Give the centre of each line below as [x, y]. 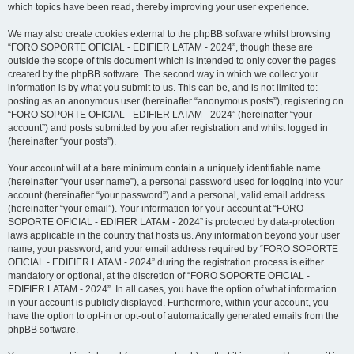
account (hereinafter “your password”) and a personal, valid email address [166, 195]
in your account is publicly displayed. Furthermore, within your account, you [168, 303]
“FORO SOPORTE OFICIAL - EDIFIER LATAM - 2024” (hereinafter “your [160, 115]
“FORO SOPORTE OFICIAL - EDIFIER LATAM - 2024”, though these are [160, 47]
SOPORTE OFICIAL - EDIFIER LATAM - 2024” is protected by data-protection [171, 222]
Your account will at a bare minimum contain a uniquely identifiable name [164, 168]
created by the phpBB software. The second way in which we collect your [163, 74]
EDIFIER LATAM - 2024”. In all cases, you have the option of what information [172, 289]
